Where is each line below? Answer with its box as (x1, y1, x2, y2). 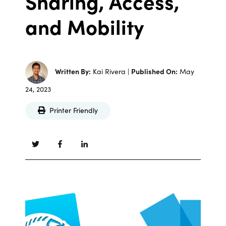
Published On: (131, 66, 178, 76)
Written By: (55, 66, 91, 76)
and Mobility (25, 12, 144, 40)
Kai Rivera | (91, 66, 131, 76)
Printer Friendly (49, 105, 98, 115)
